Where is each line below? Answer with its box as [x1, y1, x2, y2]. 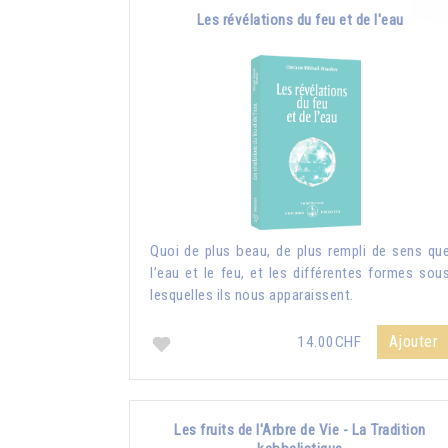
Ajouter [388, 331, 438, 351]
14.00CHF [297, 332, 365, 351]
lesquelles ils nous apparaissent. [150, 285, 354, 304]
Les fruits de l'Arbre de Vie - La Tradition [174, 420, 426, 439]
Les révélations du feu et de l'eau [196, 10, 404, 29]
